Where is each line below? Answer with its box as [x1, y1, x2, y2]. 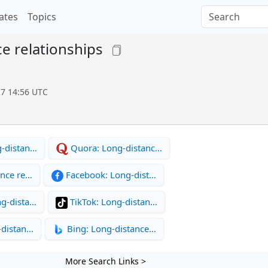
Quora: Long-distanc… [68, 142, 162, 154]
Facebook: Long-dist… [63, 168, 156, 181]
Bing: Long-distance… [65, 222, 156, 234]
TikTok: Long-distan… [68, 195, 157, 208]
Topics [28, 10, 56, 23]
